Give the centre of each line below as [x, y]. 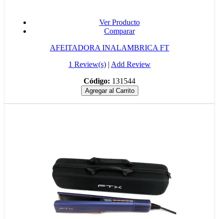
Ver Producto [119, 22]
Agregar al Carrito [109, 90]
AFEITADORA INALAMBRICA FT [109, 47]
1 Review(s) [87, 64]
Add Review [131, 64]
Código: [97, 81]
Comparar [119, 31]
